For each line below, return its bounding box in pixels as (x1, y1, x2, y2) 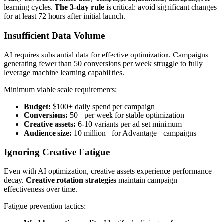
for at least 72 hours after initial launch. (4, 12, 125, 21)
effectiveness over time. (4, 185, 77, 194)
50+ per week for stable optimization (68, 111, 184, 119)
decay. (4, 176, 26, 185)
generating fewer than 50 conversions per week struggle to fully (4, 59, 203, 68)
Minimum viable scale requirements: (4, 85, 117, 94)
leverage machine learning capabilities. (4, 68, 124, 77)
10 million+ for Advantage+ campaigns (72, 128, 196, 137)
